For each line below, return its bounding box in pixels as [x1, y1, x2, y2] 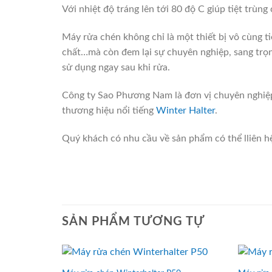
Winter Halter [156, 105, 215, 115]
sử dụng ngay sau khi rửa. [62, 63, 170, 73]
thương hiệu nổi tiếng [62, 105, 156, 115]
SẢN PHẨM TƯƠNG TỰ [62, 216, 205, 228]
